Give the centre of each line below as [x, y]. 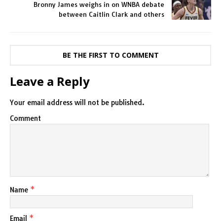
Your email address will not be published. [77, 102]
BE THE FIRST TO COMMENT [110, 55]
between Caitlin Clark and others [111, 14]
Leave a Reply [50, 81]
